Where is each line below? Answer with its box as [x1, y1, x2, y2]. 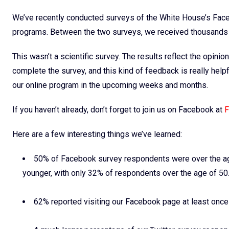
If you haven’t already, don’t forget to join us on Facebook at [12, 104, 224, 114]
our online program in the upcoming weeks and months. [12, 80, 208, 90]
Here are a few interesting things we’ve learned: [12, 129, 186, 139]
